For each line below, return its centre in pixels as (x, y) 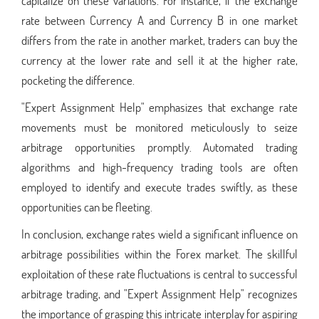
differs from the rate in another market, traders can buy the (159, 40)
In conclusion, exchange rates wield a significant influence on (159, 234)
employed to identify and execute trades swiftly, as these (159, 187)
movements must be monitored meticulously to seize (159, 127)
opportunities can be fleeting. (87, 206)
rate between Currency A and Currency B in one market (159, 20)
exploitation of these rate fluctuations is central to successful (159, 273)
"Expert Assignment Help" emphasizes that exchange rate (159, 107)
